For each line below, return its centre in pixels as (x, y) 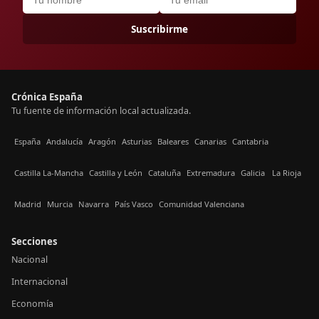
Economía (32, 303)
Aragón (102, 142)
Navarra (94, 204)
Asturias (137, 142)
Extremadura (211, 173)
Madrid (28, 204)
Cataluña (164, 173)
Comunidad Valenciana (202, 204)
